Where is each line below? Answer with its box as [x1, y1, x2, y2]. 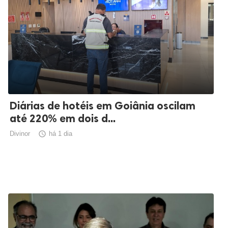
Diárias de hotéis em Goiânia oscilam [10, 99, 195, 112]
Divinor [10, 130, 30, 138]
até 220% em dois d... [10, 112, 116, 125]
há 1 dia [49, 130, 72, 138]
